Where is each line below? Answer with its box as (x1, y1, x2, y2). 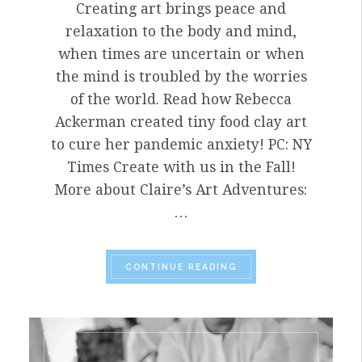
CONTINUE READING (125, 262, 237, 272)
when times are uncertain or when (57, 46, 305, 63)
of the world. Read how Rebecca (70, 91, 292, 108)
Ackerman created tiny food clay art (55, 114, 307, 131)
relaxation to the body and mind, (65, 23, 297, 40)
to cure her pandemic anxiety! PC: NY (50, 137, 312, 154)
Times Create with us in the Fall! (66, 159, 296, 176)
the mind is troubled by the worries (55, 69, 307, 86)
